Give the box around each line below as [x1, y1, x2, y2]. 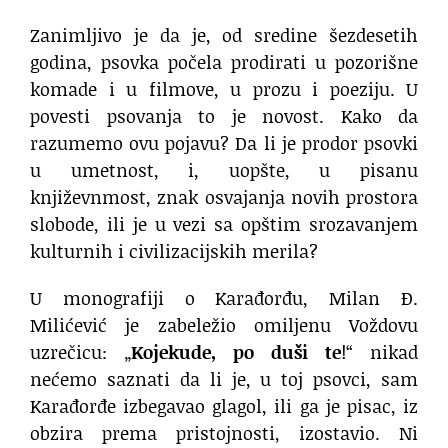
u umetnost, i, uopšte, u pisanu [30, 156, 418, 183]
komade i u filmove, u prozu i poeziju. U [30, 75, 418, 102]
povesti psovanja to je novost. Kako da [30, 102, 418, 129]
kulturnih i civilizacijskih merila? [30, 237, 318, 264]
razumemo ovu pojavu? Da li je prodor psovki [30, 129, 418, 156]
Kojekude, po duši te [131, 338, 341, 365]
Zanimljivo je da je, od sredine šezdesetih [30, 21, 418, 48]
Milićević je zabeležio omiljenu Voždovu [30, 311, 418, 338]
